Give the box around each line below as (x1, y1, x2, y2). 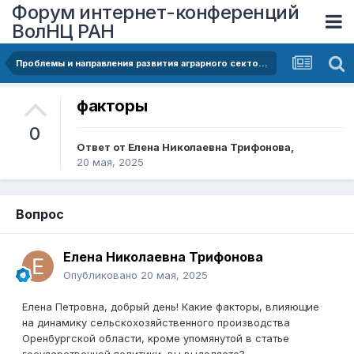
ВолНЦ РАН (12, 19, 115, 43)
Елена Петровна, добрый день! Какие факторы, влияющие (22, 300, 319, 314)
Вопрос (16, 206, 64, 223)
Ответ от (77, 141, 128, 154)
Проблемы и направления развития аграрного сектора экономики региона (258, 58, 268, 69)
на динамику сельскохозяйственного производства (22, 316, 290, 330)
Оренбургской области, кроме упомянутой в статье (22, 332, 289, 345)
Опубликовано (63, 269, 141, 282)
